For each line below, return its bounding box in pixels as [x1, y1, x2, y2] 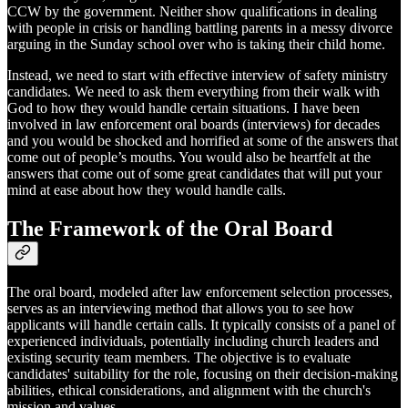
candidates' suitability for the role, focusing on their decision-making [7, 365, 398, 382]
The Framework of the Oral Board [7, 216, 332, 240]
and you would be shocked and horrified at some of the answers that [7, 132, 398, 148]
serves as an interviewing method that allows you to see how [7, 300, 354, 316]
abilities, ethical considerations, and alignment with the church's [7, 382, 371, 398]
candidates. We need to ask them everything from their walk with [7, 83, 380, 99]
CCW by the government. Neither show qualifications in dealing [7, 3, 377, 19]
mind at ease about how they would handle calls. [7, 181, 286, 198]
